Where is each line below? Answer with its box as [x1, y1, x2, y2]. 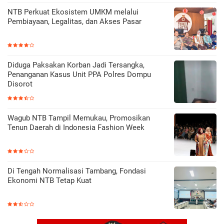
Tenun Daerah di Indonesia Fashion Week [7, 123, 144, 132]
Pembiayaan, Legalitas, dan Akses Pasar [7, 17, 141, 26]
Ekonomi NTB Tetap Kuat [7, 176, 91, 185]
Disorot [7, 79, 32, 89]
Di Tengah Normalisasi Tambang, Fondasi [7, 166, 146, 176]
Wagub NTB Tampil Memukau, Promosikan [7, 113, 150, 123]
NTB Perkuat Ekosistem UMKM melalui [7, 7, 138, 17]
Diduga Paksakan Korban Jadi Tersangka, [7, 60, 144, 70]
